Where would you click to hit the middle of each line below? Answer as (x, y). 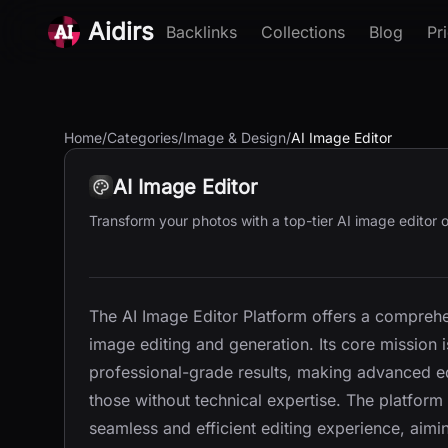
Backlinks (201, 32)
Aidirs (121, 31)
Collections (303, 32)
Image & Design (234, 137)
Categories (142, 137)
